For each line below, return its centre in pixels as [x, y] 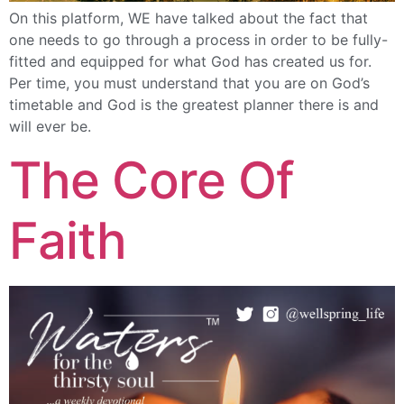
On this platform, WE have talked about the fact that [188, 18]
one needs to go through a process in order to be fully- [198, 40]
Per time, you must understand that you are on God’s [189, 83]
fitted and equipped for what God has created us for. [190, 62]
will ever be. [50, 127]
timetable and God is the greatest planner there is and [194, 105]
